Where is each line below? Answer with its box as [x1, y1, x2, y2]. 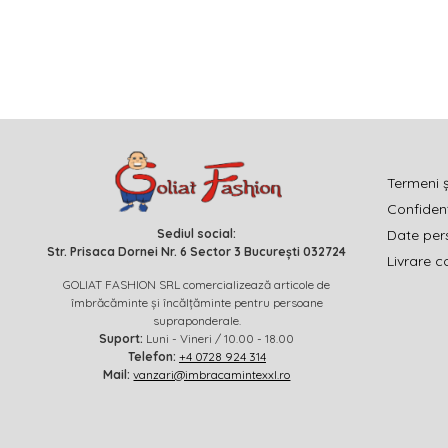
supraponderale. [152, 313, 241, 329]
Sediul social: [157, 226, 237, 242]
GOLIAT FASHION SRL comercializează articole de [63, 277, 331, 293]
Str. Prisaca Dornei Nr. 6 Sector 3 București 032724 [47, 244, 347, 260]
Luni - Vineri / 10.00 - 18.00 [143, 331, 295, 347]
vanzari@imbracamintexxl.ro [133, 367, 291, 383]
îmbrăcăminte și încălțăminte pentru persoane [70, 295, 323, 311]
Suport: [99, 331, 144, 347]
